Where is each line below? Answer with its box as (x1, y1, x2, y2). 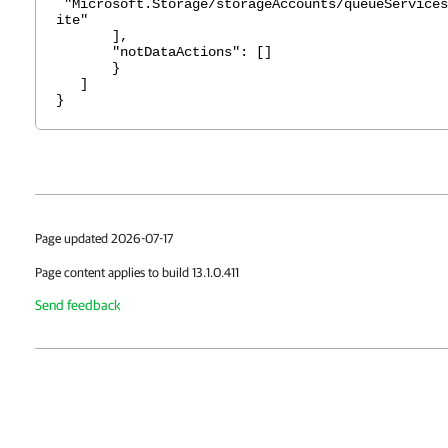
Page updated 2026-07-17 (35, 231, 173, 246)
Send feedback (35, 297, 121, 313)
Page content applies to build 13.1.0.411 (35, 265, 239, 280)
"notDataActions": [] (56, 44, 272, 60)
